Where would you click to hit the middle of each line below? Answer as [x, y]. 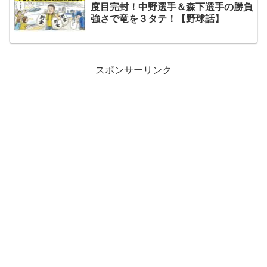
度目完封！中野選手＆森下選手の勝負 [171, 7]
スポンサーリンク [133, 70]
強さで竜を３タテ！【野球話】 [157, 18]
